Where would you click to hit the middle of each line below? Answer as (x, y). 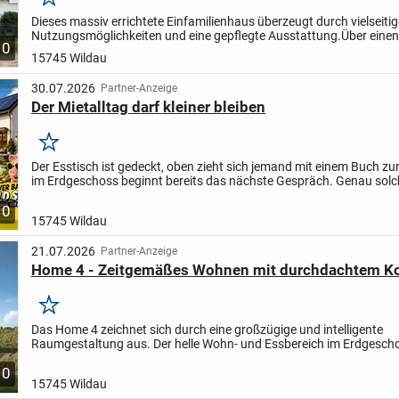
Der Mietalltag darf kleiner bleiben (148, 107)
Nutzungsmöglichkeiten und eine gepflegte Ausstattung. (186, 36)
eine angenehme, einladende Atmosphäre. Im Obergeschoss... (200, 358)
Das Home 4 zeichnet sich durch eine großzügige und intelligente (207, 329)
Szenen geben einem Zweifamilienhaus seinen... (161, 195)
